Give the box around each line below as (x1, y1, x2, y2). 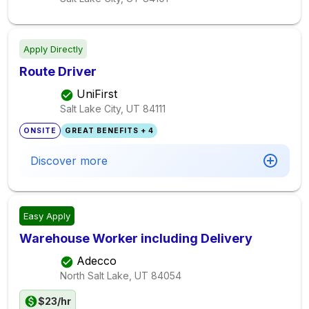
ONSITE (23, 126, 57, 135)
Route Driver (19, 64, 97, 79)
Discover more (30, 154, 108, 168)
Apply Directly (23, 43, 83, 54)
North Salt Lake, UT (60, 269, 148, 281)
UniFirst (77, 87, 117, 101)
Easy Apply (23, 210, 70, 221)
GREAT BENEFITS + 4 (64, 126, 154, 135)
